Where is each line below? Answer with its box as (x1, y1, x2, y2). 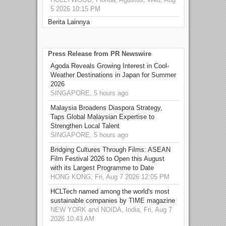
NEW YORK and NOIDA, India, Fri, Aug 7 (50, 206, 172, 214)
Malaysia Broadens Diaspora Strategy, (50, 104, 162, 112)
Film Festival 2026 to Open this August (50, 155, 164, 163)
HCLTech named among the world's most (50, 188, 169, 196)
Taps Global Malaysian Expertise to (50, 113, 154, 121)
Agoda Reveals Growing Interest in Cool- (50, 62, 169, 70)
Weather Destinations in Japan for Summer (50, 71, 176, 79)
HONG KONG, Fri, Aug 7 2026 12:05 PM (50, 173, 169, 181)
